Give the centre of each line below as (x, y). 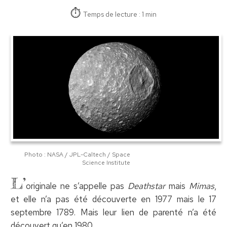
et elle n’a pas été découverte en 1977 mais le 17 (113, 199)
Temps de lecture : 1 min (120, 14)
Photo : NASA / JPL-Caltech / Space (78, 154)
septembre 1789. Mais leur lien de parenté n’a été (113, 212)
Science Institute (106, 162)
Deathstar (148, 186)
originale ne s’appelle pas (77, 186)
